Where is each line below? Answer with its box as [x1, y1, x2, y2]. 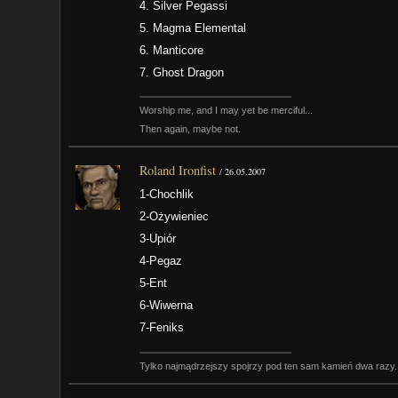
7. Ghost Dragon [139, 66, 225, 80]
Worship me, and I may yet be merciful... [139, 105, 314, 116]
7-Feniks [139, 321, 185, 335]
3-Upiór [139, 232, 177, 246]
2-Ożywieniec [139, 210, 210, 224]
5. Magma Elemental [139, 21, 247, 36]
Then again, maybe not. [139, 123, 242, 135]
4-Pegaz [139, 254, 183, 268]
